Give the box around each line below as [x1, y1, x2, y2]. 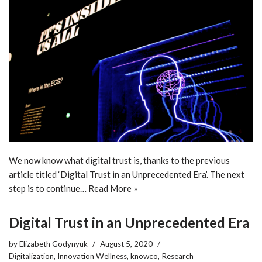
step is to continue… [9, 183, 88, 194]
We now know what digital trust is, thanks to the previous [9, 155, 230, 166]
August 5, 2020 [100, 239, 153, 249]
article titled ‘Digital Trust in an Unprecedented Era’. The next [9, 169, 244, 180]
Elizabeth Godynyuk [19, 239, 88, 249]
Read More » [88, 183, 137, 194]
